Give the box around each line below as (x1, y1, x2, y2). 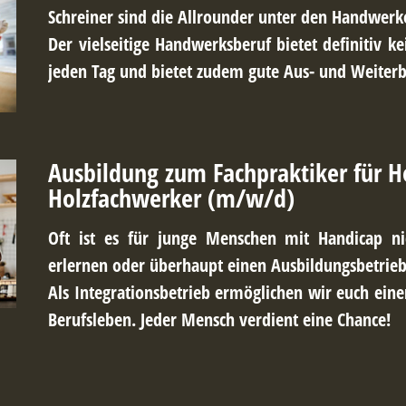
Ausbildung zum (48, 155, 208, 189)
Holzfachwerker (48, 180, 202, 215)
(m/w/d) (208, 180, 295, 215)
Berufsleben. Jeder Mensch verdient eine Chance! (48, 307, 391, 332)
